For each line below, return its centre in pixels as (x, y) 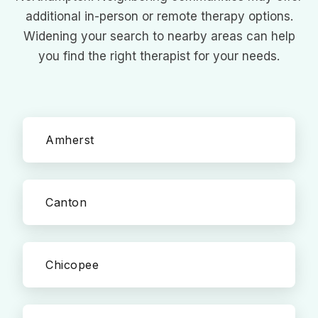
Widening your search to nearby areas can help (159, 36)
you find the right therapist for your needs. (159, 56)
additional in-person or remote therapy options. (159, 16)
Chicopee (72, 265)
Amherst (70, 140)
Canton (66, 202)
